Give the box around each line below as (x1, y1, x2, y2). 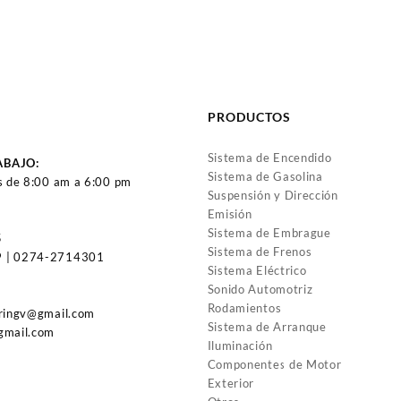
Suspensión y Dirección (207, 187, 338, 202)
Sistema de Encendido (207, 149, 332, 165)
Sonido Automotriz (207, 281, 313, 296)
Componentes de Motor (207, 356, 342, 371)
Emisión (207, 206, 252, 221)
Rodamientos (207, 300, 282, 315)
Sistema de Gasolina (207, 168, 323, 183)
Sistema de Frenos (207, 243, 312, 259)
